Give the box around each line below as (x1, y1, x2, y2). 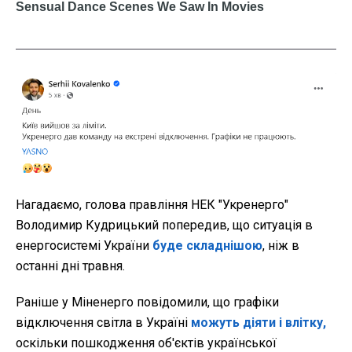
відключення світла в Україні (16, 314, 191, 330)
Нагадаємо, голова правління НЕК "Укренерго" (16, 196, 288, 212)
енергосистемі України (16, 237, 152, 253)
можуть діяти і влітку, (191, 314, 326, 330)
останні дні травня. (16, 258, 125, 273)
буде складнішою (152, 237, 262, 253)
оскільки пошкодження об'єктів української (16, 335, 277, 350)
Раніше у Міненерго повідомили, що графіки (16, 294, 279, 310)
